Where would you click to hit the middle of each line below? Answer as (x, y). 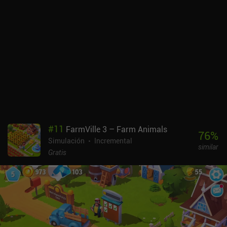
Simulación (66, 140)
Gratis (57, 152)
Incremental (113, 140)
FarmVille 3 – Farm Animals (117, 129)
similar (208, 147)
